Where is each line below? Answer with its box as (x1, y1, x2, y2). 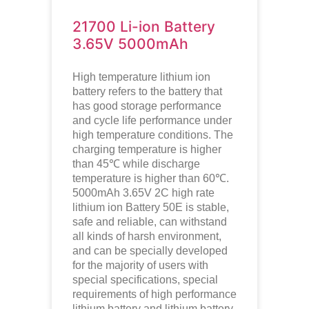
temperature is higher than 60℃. (72, 172, 229, 184)
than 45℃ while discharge (72, 157, 200, 170)
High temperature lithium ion (72, 70, 210, 83)
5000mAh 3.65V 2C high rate (72, 186, 215, 199)
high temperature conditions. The (72, 128, 233, 141)
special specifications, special (72, 273, 218, 286)
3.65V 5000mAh (72, 34, 188, 52)
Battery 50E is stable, (125, 201, 229, 213)
